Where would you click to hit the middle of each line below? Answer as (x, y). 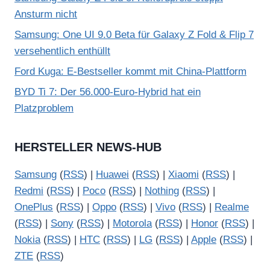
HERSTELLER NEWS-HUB (88, 147)
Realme (232, 207)
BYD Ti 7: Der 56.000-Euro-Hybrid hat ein (108, 92)
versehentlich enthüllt (62, 51)
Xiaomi (184, 175)
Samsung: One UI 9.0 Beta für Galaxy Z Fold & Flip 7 (134, 35)
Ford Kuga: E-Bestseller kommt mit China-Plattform (130, 71)
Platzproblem (44, 108)
